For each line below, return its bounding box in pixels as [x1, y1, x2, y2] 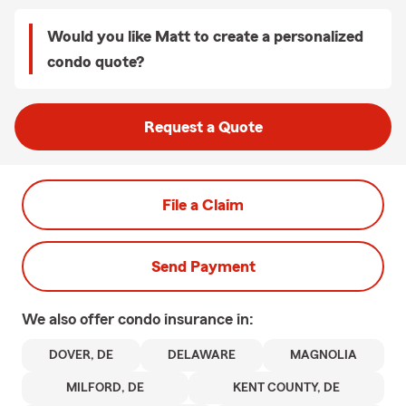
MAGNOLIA [290, 349, 357, 362]
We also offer [22, 311, 118, 327]
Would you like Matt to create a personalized [47, 28, 363, 44]
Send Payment [150, 258, 256, 275]
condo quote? [47, 53, 144, 70]
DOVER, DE [49, 349, 113, 362]
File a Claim [162, 197, 244, 213]
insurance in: [164, 311, 254, 327]
